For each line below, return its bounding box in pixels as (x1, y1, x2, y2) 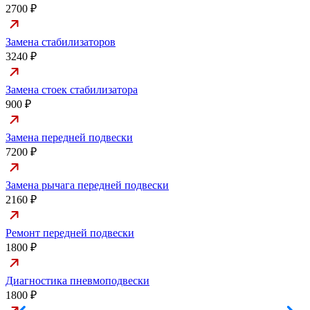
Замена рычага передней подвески (6, 179, 169, 192)
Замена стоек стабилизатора (6, 84, 138, 96)
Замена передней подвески (6, 131, 133, 144)
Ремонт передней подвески (6, 227, 134, 239)
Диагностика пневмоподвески (6, 275, 149, 287)
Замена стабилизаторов (6, 36, 116, 48)
